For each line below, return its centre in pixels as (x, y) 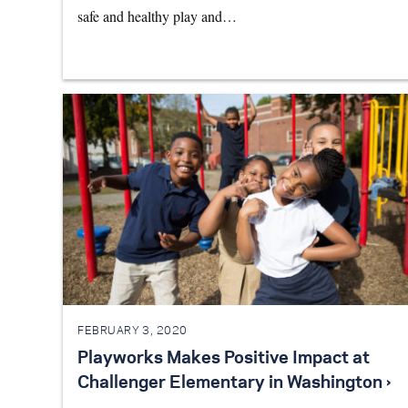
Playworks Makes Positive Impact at (224, 359)
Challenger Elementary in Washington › (234, 384)
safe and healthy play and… (157, 15)
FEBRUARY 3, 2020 (133, 331)
